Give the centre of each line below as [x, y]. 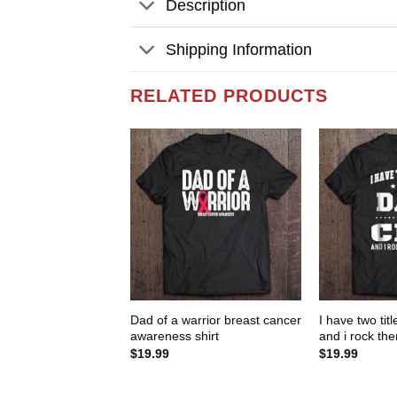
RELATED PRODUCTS [229, 96]
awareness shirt [174, 335]
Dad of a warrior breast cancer [215, 319]
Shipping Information [239, 49]
